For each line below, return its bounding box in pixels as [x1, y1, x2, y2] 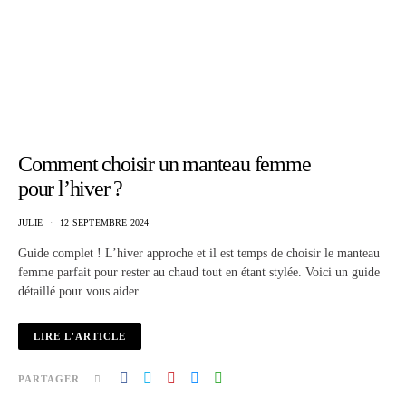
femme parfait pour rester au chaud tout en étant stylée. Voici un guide [18, 265, 380, 279]
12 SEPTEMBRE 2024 [60, 217, 150, 227]
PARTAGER [18, 373, 80, 384]
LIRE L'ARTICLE [34, 331, 126, 342]
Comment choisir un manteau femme [18, 152, 311, 176]
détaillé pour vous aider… [18, 284, 151, 298]
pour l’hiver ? [18, 177, 123, 200]
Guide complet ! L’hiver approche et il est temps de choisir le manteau [18, 246, 380, 260]
